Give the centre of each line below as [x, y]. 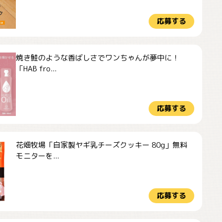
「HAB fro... [36, 69]
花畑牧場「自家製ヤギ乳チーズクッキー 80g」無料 [102, 145]
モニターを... [37, 156]
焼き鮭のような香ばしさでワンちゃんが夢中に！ [98, 58]
